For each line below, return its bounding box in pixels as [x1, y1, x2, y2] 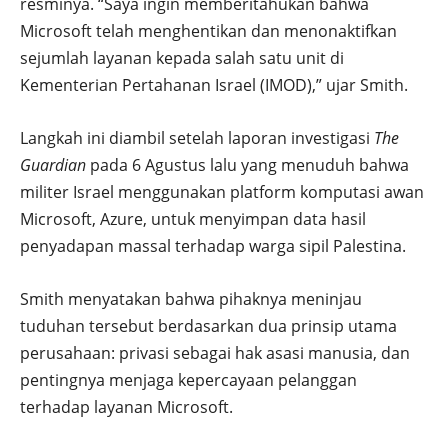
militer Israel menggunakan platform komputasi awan [20, 180, 424, 203]
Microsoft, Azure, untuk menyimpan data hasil [20, 207, 366, 230]
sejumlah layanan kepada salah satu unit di [20, 46, 344, 69]
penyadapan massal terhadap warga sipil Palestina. [20, 234, 406, 257]
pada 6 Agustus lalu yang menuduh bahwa [86, 153, 409, 176]
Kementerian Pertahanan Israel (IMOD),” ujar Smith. [20, 73, 408, 96]
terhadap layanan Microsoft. [20, 395, 233, 418]
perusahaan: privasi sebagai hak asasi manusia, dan [20, 341, 410, 364]
